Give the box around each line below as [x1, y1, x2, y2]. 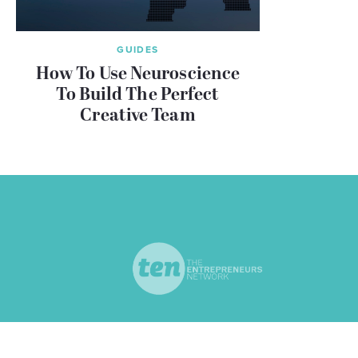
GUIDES [117, 43, 159, 55]
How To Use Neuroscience [35, 64, 241, 85]
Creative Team [80, 105, 196, 126]
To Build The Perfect [56, 85, 220, 105]
